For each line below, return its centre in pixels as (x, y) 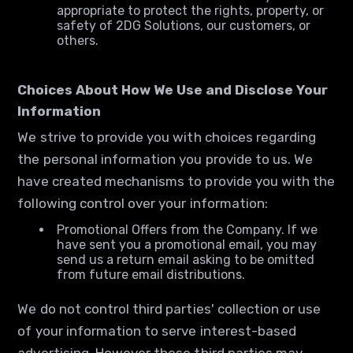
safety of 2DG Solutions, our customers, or (184, 26)
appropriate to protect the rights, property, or (191, 11)
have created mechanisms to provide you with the (176, 181)
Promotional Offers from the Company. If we (188, 230)
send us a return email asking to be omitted (186, 260)
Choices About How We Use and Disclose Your (173, 90)
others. (78, 41)
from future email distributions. (151, 275)
